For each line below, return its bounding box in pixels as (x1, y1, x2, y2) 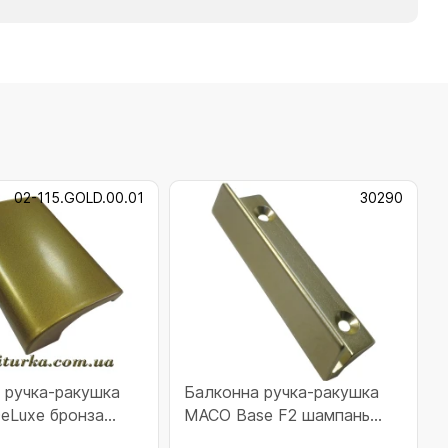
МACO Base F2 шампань (184, 405, 371, 425)
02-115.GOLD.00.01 (14, 189, 145, 206)
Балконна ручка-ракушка (184, 382, 380, 402)
